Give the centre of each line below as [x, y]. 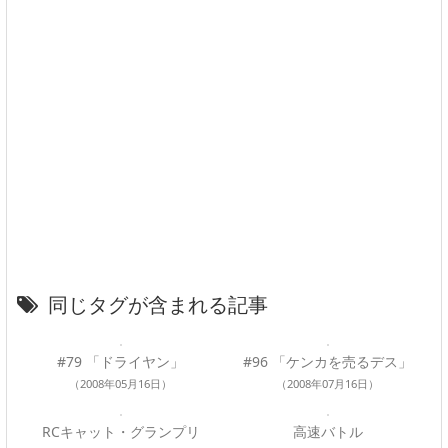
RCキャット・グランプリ [120, 431]
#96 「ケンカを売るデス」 [327, 361]
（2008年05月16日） [120, 383]
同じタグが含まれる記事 [158, 304]
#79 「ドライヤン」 [120, 361]
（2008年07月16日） [327, 383]
